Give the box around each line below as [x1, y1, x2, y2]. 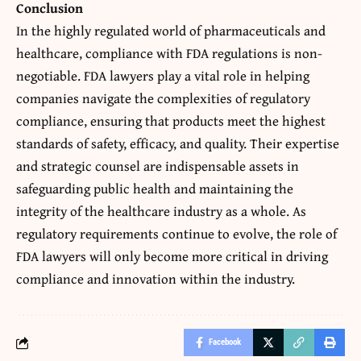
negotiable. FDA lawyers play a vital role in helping [16, 65, 309, 86]
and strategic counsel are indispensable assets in [16, 156, 299, 176]
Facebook [209, 337, 241, 348]
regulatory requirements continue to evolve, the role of [16, 223, 337, 244]
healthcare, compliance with [16, 43, 186, 64]
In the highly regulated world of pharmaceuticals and [16, 20, 326, 41]
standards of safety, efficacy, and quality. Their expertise [16, 133, 339, 154]
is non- [278, 43, 322, 64]
